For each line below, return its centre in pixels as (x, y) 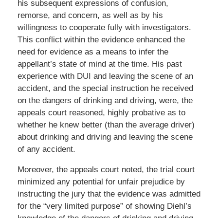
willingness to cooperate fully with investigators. (104, 27)
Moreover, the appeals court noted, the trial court (106, 169)
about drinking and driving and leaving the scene (105, 137)
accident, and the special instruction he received (105, 88)
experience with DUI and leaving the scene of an (105, 76)
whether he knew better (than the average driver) (106, 125)
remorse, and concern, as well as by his (90, 15)
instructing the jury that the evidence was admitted (109, 194)
